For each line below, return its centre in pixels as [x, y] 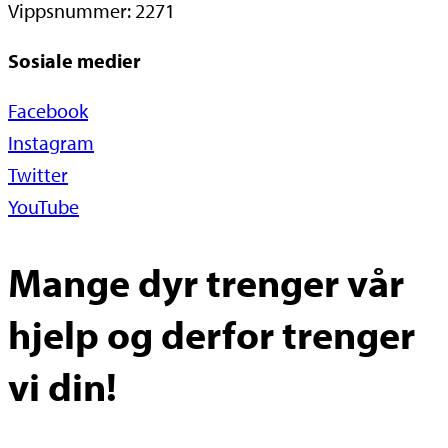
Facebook [48, 110]
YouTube [43, 206]
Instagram [51, 142]
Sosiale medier [74, 60]
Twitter [38, 174]
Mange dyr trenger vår [206, 281]
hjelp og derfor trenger [211, 333]
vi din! [62, 385]
